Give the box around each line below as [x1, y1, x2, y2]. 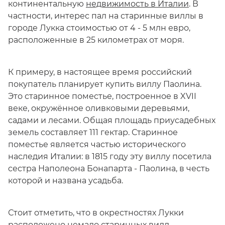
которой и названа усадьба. [8, 176, 123, 185]
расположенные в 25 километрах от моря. [8, 35, 184, 45]
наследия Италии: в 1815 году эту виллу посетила [8, 152, 211, 161]
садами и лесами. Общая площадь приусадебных [8, 116, 215, 125]
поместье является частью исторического [8, 140, 186, 149]
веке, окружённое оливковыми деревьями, [8, 103, 189, 113]
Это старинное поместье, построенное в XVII [8, 91, 196, 101]
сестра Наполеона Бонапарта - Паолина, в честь [8, 164, 209, 173]
